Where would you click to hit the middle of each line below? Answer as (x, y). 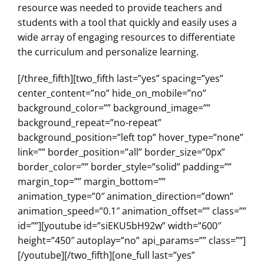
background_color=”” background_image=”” (114, 108)
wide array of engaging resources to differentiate (126, 37)
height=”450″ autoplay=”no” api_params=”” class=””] (132, 240)
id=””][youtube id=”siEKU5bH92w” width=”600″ (119, 225)
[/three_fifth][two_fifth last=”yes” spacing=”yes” (121, 78)
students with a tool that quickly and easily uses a (127, 22)
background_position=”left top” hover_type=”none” (131, 137)
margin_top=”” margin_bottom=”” (92, 181)
